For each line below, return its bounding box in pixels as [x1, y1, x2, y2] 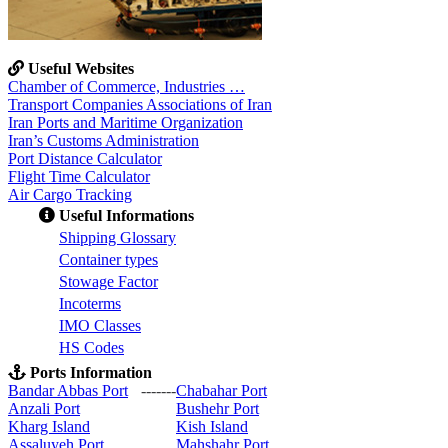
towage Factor [68, 273, 158, 290]
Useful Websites [28, 60, 134, 77]
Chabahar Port [176, 382, 267, 399]
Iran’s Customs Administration [8, 132, 199, 149]
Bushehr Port [176, 400, 259, 417]
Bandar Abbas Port [8, 382, 128, 399]
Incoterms [59, 295, 121, 312]
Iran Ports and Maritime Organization [8, 114, 243, 131]
